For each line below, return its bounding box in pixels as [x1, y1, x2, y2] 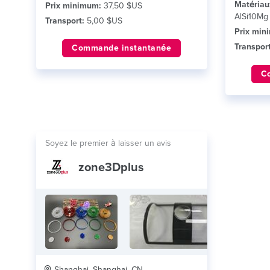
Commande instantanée [72, 43, 172, 53]
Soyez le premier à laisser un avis [45, 138, 171, 148]
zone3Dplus [78, 160, 144, 175]
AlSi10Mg [234, 11, 268, 22]
